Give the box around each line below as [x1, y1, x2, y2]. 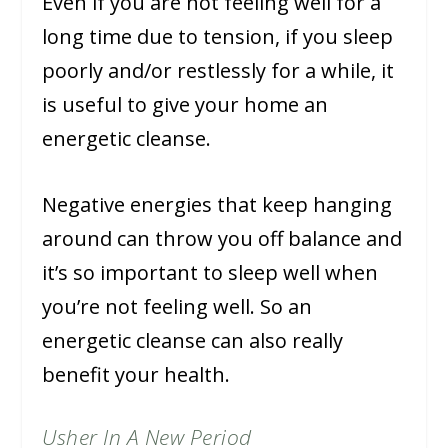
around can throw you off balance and [42, 224, 403, 252]
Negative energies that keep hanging [42, 190, 393, 218]
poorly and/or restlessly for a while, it [42, 56, 395, 84]
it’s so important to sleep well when [42, 258, 379, 286]
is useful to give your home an [42, 90, 329, 118]
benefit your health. [42, 360, 231, 388]
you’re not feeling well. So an [42, 292, 313, 320]
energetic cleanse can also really [42, 326, 344, 354]
